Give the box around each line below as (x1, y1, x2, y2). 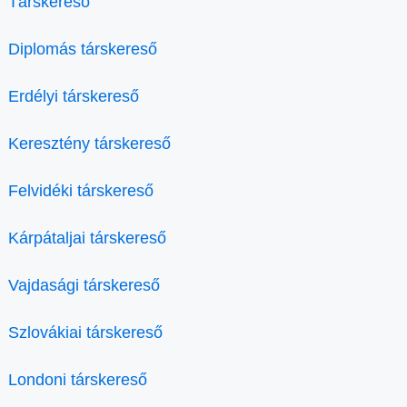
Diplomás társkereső (8, 40, 157, 59)
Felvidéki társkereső (8, 182, 154, 201)
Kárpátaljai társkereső (8, 229, 166, 248)
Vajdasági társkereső (8, 276, 160, 295)
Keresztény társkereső (8, 134, 171, 154)
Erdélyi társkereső (8, 87, 139, 106)
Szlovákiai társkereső (8, 323, 163, 342)
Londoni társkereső (8, 371, 147, 390)
